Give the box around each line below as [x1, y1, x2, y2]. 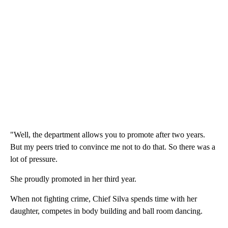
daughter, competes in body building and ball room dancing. [10, 206, 203, 215]
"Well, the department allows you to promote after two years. [10, 130, 205, 139]
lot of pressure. [10, 154, 58, 163]
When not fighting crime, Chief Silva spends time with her [10, 194, 197, 203]
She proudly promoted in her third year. [10, 174, 136, 183]
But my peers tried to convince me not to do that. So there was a [10, 142, 215, 151]
